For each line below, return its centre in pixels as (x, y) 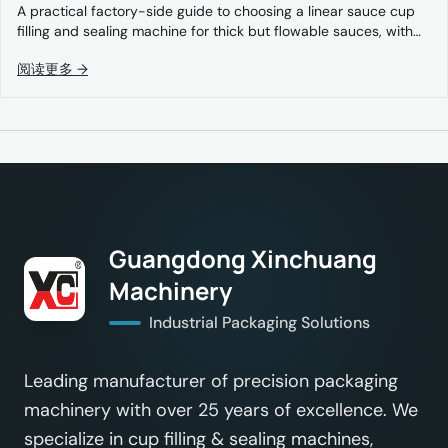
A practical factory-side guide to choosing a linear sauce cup (216, 11)
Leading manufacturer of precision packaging (211, 381)
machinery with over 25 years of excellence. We (221, 410)
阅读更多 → (52, 69)
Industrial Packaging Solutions (260, 322)
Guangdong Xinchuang (243, 258)
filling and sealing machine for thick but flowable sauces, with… (219, 31)
